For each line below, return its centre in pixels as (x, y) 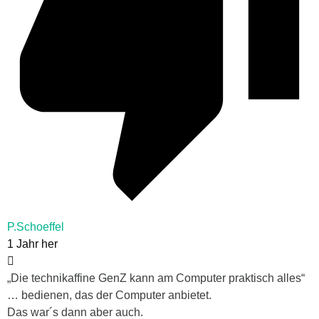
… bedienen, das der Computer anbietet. (109, 295)
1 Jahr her (32, 244)
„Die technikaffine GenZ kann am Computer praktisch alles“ (156, 278)
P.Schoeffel (36, 226)
